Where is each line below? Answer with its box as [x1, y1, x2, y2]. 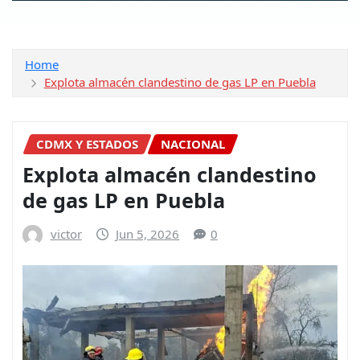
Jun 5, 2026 [116, 226, 180, 243]
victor [50, 226, 82, 243]
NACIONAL [161, 135, 225, 152]
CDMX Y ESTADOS [36, 135, 138, 152]
